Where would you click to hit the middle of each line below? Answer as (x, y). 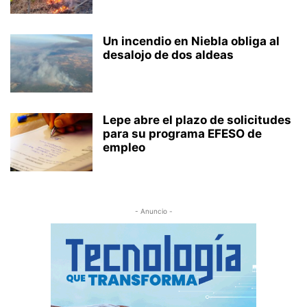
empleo (124, 147)
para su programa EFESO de (182, 134)
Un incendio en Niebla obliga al (191, 41)
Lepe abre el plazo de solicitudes (197, 120)
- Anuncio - (153, 211)
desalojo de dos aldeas (168, 55)
